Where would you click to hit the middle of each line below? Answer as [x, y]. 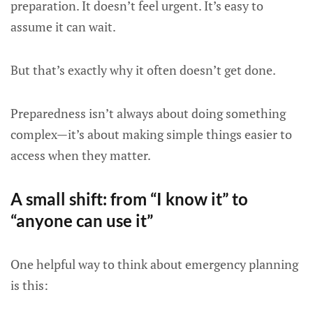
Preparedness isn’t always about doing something [148, 113]
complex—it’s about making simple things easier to [151, 134]
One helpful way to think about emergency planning [154, 264]
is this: [29, 285]
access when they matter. [81, 155]
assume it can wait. [63, 27]
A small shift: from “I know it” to [129, 199]
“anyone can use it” [82, 220]
